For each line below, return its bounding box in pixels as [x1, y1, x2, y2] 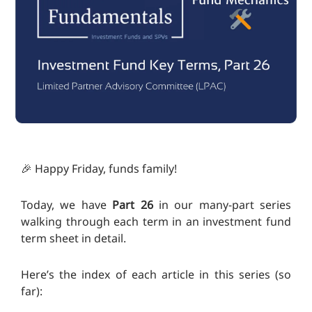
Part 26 [112, 197, 153, 213]
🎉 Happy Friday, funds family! [21, 161, 177, 177]
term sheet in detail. [21, 231, 126, 247]
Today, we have [21, 197, 113, 213]
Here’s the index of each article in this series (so [21, 267, 291, 283]
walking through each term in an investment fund [21, 214, 291, 230]
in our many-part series [153, 197, 291, 213]
